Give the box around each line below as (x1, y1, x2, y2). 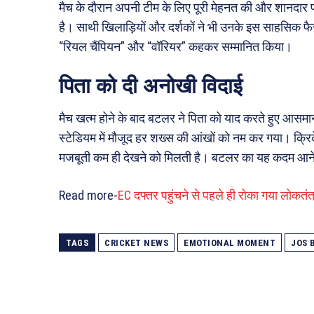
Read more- (59, 187, 118, 203)
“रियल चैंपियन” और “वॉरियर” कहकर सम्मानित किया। (59, 39, 292, 54)
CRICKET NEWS (104, 237, 168, 248)
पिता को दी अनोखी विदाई (59, 74, 243, 97)
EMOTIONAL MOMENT (184, 237, 275, 248)
